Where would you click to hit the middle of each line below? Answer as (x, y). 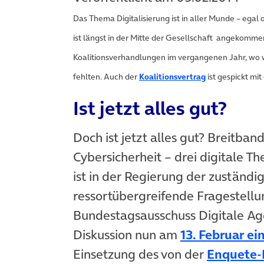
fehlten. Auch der (106, 77)
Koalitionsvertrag (172, 77)
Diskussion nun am (127, 235)
